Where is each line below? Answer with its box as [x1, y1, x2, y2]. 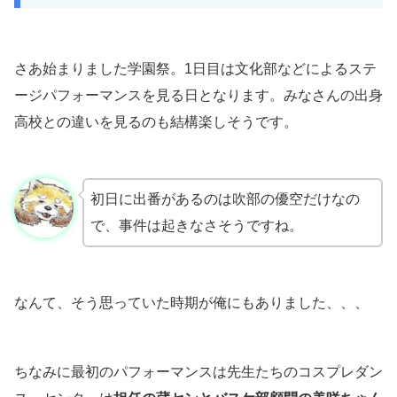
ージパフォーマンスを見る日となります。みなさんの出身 [14, 88, 383, 104]
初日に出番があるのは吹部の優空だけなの [90, 191, 360, 207]
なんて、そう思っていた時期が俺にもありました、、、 [14, 295, 369, 311]
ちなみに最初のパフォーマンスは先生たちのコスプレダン [14, 364, 383, 380]
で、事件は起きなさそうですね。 [90, 218, 303, 234]
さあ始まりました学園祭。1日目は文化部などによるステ [14, 61, 377, 77]
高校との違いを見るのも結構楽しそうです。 [14, 114, 298, 130]
